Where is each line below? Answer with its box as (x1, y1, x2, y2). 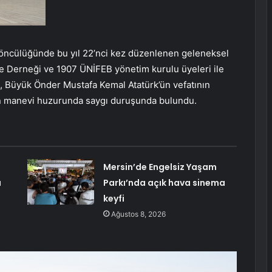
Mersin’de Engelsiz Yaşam (103, 161, 217, 174)
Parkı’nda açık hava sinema (103, 177, 225, 189)
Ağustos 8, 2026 (110, 209, 166, 219)
